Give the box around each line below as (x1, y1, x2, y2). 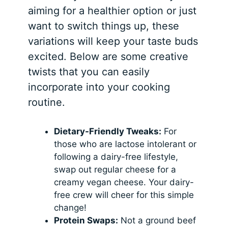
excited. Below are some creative (28, 50, 189, 63)
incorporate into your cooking (28, 81, 170, 94)
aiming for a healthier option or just (28, 5, 197, 17)
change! (54, 203, 87, 213)
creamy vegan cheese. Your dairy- (54, 177, 194, 188)
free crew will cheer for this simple (54, 190, 194, 201)
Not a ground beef (118, 215, 196, 226)
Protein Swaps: (54, 215, 119, 226)
